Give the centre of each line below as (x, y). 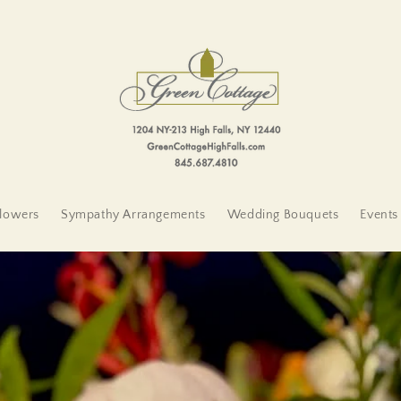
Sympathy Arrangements (133, 215)
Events (379, 215)
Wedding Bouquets (283, 215)
